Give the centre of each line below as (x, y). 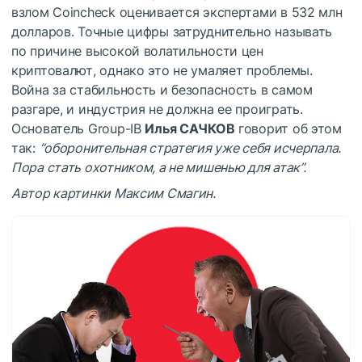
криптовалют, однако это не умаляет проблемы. (162, 70)
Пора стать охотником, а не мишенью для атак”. (159, 167)
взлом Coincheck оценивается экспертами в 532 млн (177, 12)
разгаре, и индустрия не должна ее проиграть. (157, 109)
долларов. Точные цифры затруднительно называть (172, 31)
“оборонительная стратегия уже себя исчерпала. (190, 147)
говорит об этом (288, 128)
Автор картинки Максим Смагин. (114, 193)
